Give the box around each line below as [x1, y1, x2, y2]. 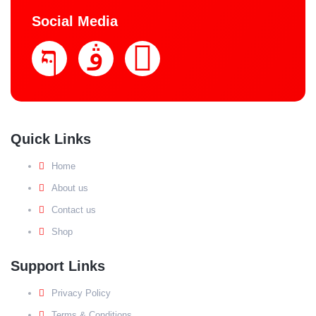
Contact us [51, 205, 96, 216]
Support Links [11, 258, 105, 274]
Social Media [32, 13, 118, 30]
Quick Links [11, 131, 91, 147]
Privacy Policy [51, 288, 111, 299]
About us [51, 183, 88, 194]
